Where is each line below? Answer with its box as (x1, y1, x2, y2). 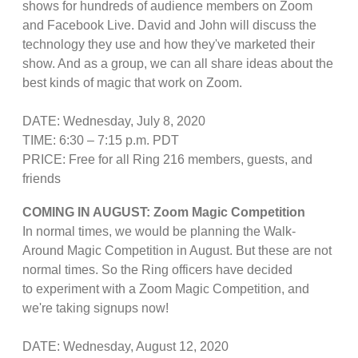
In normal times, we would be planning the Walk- (22, 224, 296, 238)
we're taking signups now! (22, 300, 169, 315)
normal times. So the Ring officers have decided (22, 262, 292, 276)
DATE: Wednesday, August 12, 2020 (22, 339, 229, 353)
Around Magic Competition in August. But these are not (22, 243, 332, 257)
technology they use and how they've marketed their (22, 37, 315, 51)
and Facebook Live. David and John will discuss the (22, 18, 316, 32)
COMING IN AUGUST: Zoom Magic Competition (22, 205, 305, 219)
